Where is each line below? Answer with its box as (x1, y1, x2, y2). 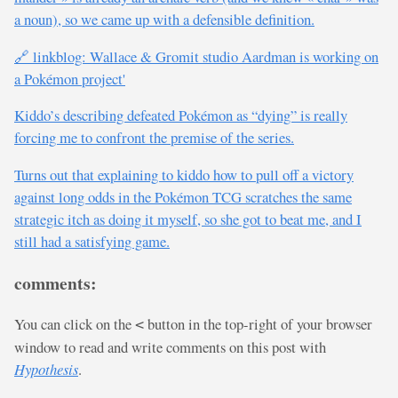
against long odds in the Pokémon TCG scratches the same (14, 187, 352, 208)
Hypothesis (14, 359, 78, 379)
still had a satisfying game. (14, 231, 170, 252)
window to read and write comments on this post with (14, 337, 326, 358)
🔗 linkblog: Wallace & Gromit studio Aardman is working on (14, 45, 378, 67)
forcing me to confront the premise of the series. (14, 127, 294, 148)
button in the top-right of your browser (144, 314, 372, 335)
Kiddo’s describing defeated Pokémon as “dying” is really (14, 105, 347, 126)
